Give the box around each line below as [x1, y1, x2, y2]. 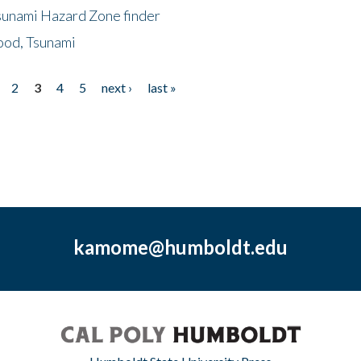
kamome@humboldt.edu [73, 234, 288, 259]
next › [101, 79, 132, 95]
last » [147, 79, 176, 95]
